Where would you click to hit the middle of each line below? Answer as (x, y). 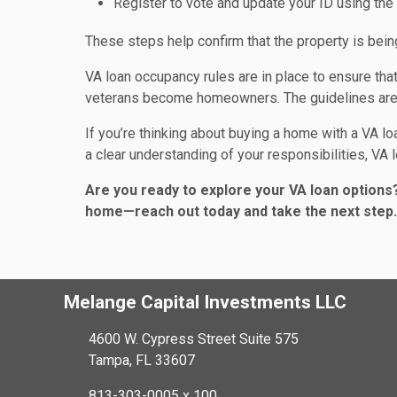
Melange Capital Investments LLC (205, 303)
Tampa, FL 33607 (142, 361)
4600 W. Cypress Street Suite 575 (194, 339)
